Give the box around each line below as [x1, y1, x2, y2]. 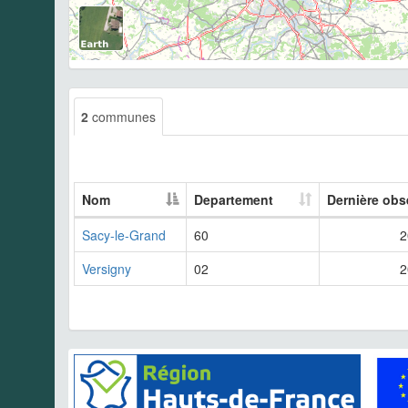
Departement [194, 189, 273, 209]
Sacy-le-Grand [82, 225, 166, 244]
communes [88, 107, 156, 126]
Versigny [82, 259, 131, 278]
